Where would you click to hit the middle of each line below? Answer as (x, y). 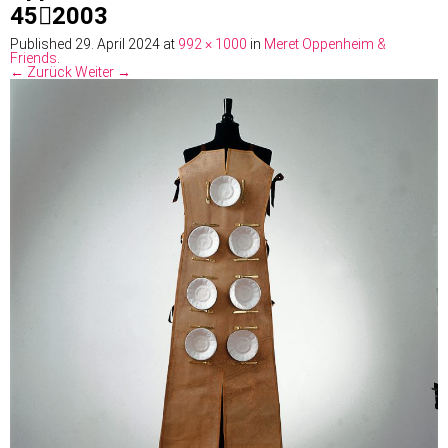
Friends (33, 58)
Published (42, 44)
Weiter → (103, 72)
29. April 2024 (117, 44)
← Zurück (41, 72)
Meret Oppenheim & (325, 44)
